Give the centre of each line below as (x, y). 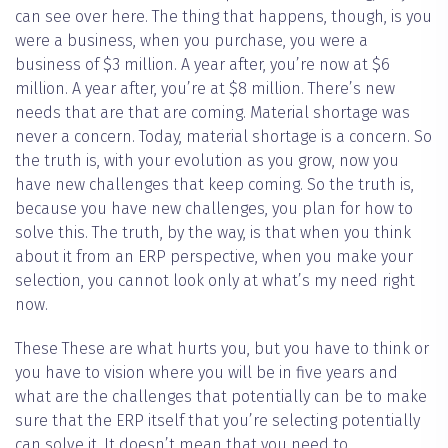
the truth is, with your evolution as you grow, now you (207, 161)
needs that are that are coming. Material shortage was (212, 113)
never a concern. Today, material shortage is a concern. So (223, 137)
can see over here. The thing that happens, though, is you (223, 17)
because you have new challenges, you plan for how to (214, 209)
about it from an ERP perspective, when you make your (214, 257)
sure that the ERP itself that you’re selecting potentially (217, 421)
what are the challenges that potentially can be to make (221, 397)
